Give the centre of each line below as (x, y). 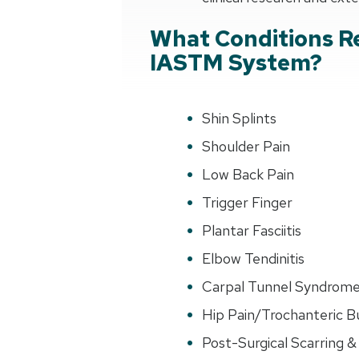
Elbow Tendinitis (253, 258)
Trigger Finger (247, 202)
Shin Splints (239, 118)
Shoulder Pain (246, 146)
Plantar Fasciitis (252, 230)
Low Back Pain (248, 174)
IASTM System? (236, 62)
